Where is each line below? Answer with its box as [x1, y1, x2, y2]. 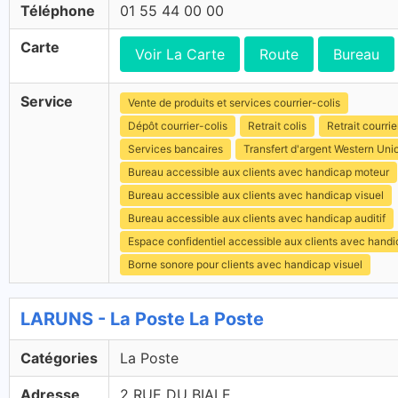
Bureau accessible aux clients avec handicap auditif [128, 211, 386, 225]
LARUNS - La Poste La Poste [20, 308, 264, 330]
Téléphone [20, 2, 95, 20]
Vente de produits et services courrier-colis [128, 96, 340, 109]
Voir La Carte [135, 45, 225, 63]
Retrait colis [248, 119, 306, 132]
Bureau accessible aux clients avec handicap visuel [128, 188, 384, 202]
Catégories [20, 349, 98, 367]
